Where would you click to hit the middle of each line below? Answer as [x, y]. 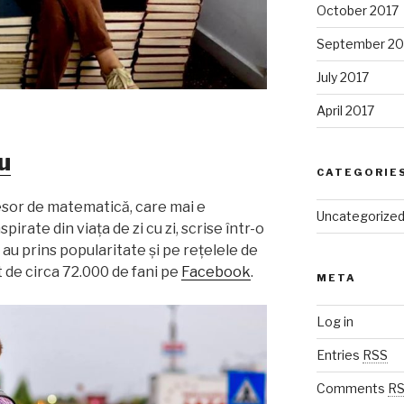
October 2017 [357, 11]
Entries [339, 355]
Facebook [216, 271]
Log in [335, 322]
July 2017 [342, 78]
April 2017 [345, 111]
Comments [352, 389]
